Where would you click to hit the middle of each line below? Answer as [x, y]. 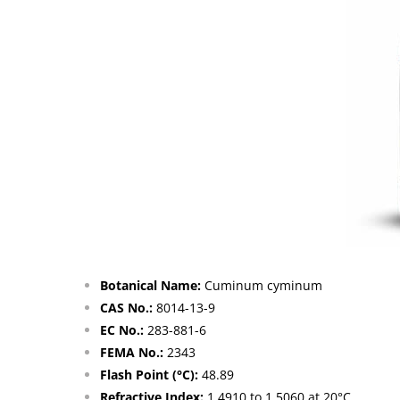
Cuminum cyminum [262, 286]
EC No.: [122, 330]
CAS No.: [126, 308]
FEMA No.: [132, 353]
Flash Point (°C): [149, 375]
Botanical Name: [150, 286]
